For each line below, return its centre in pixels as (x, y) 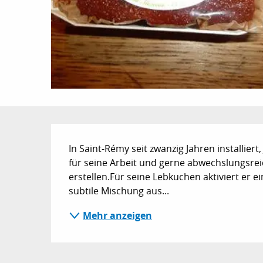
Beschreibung (134, 140)
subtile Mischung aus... (119, 191)
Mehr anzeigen (118, 215)
